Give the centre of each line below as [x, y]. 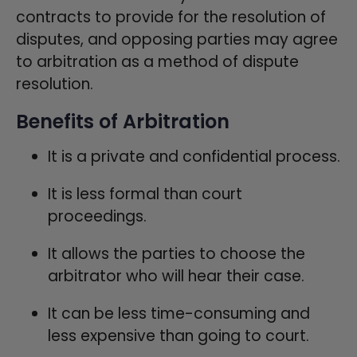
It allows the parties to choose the [177, 253]
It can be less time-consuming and [179, 313]
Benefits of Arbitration [123, 121]
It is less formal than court [145, 194]
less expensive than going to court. [178, 335]
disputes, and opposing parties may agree [177, 39]
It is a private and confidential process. [194, 156]
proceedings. [97, 216]
